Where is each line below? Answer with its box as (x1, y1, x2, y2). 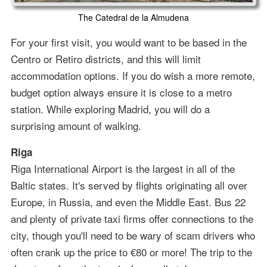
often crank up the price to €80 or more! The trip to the (10, 244, 252, 260)
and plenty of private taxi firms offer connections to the (10, 211, 253, 226)
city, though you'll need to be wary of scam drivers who (10, 228, 255, 243)
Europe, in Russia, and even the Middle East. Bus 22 (10, 194, 246, 210)
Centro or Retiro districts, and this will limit (10, 51, 201, 67)
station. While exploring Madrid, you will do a (10, 101, 210, 117)
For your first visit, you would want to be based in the (10, 35, 247, 50)
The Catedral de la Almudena (78, 11, 189, 24)
